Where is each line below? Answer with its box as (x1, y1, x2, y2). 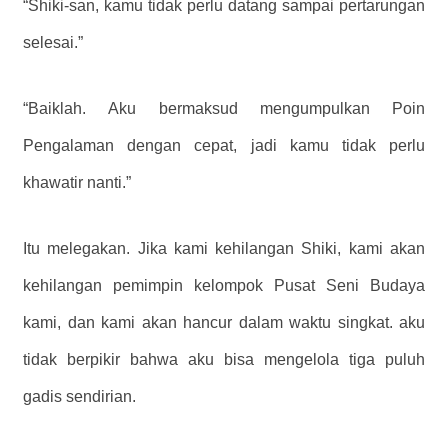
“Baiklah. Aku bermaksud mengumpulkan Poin (23, 100, 425, 118)
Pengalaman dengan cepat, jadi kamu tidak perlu (23, 137, 425, 155)
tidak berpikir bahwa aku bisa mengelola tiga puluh (23, 351, 425, 369)
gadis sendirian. (23, 388, 136, 406)
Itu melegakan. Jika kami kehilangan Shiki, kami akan (23, 240, 425, 258)
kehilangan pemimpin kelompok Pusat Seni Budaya (23, 277, 425, 295)
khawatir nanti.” (23, 174, 131, 192)
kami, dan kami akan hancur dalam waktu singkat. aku (23, 314, 425, 332)
